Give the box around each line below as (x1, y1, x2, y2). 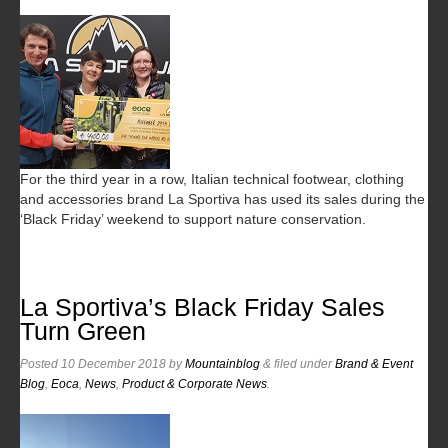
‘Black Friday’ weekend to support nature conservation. (20, 210, 366, 227)
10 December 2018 (61, 356, 166, 371)
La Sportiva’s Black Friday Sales (20, 293, 385, 321)
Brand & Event (335, 356, 413, 371)
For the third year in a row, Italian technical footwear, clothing (20, 170, 404, 187)
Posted (20, 356, 61, 371)
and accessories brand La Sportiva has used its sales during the (20, 190, 425, 207)
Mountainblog (185, 356, 260, 371)
